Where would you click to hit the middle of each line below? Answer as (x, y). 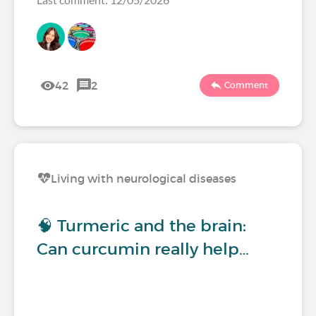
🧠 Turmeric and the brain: (141, 226)
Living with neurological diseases (144, 178)
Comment (246, 85)
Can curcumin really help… (143, 249)
